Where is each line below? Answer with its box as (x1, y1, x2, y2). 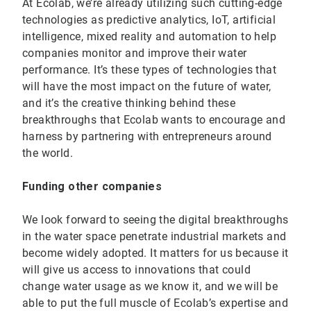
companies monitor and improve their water (22, 47, 247, 60)
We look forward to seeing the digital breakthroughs (22, 213, 289, 227)
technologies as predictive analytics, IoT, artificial (22, 13, 276, 27)
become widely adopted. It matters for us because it (22, 246, 289, 260)
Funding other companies (22, 180, 162, 194)
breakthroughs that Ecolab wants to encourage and (22, 113, 286, 127)
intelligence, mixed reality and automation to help (22, 30, 276, 44)
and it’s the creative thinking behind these (22, 96, 236, 110)
